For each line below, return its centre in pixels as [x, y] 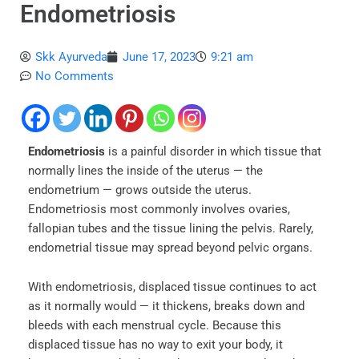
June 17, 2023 [159, 56]
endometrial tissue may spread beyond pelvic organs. [170, 247]
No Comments [75, 76]
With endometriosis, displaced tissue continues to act [172, 287]
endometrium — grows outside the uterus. [140, 190]
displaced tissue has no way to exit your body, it [155, 345]
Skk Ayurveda [71, 56]
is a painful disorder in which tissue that [215, 151]
